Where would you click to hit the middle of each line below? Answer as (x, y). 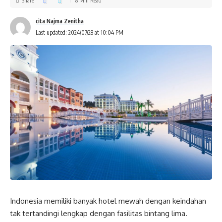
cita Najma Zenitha (60, 21)
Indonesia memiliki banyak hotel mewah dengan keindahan (108, 201)
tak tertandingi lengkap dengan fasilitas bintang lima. (99, 213)
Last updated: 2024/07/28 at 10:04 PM (80, 32)
